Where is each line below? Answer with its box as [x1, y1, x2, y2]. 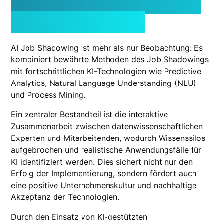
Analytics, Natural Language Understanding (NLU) [11, 78, 197, 88]
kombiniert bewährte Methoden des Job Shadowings [11, 55, 209, 65]
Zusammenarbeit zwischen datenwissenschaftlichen [11, 121, 203, 132]
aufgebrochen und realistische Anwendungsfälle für [11, 145, 202, 155]
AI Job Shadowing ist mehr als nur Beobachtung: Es [11, 43, 203, 53]
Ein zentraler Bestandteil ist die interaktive [11, 110, 168, 120]
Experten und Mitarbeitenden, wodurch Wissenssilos [11, 133, 206, 143]
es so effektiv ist [11, 11, 145, 33]
